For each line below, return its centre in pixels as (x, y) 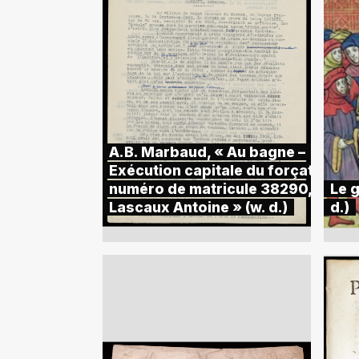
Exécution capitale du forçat (211, 170)
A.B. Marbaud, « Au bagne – (207, 152)
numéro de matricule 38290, (210, 189)
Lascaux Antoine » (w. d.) (198, 207)
